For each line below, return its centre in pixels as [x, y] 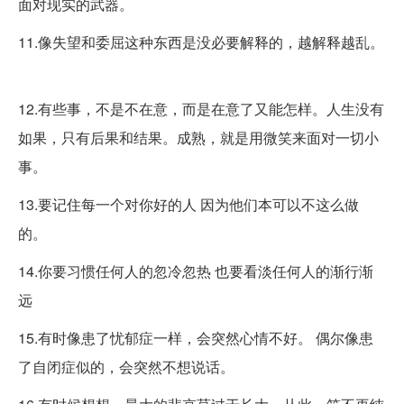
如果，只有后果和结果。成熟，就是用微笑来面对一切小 [198, 138]
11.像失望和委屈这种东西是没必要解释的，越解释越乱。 [201, 42]
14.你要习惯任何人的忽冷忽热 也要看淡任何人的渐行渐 [196, 271]
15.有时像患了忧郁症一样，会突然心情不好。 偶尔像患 [196, 338]
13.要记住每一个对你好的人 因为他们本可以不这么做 [188, 205]
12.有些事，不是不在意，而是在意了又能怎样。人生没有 [201, 109]
